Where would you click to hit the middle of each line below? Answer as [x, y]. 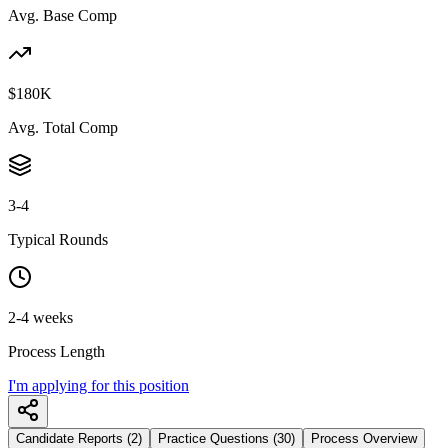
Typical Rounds [58, 239]
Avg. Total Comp [63, 127]
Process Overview [364, 438]
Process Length [56, 351]
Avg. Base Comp [62, 15]
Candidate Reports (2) [79, 438]
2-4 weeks [40, 317]
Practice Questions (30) [226, 438]
